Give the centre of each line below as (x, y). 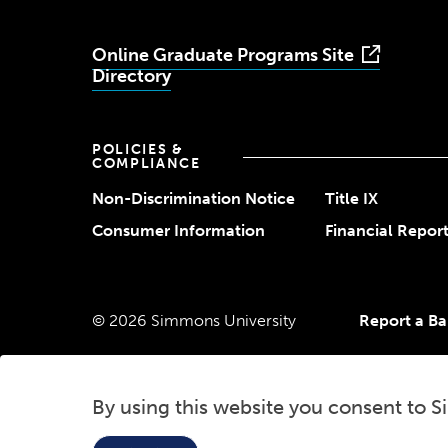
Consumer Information (178, 230)
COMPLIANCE (146, 163)
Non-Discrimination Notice (193, 198)
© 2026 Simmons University (194, 320)
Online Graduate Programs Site (223, 55)
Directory (131, 76)
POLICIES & (138, 149)
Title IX (351, 198)
